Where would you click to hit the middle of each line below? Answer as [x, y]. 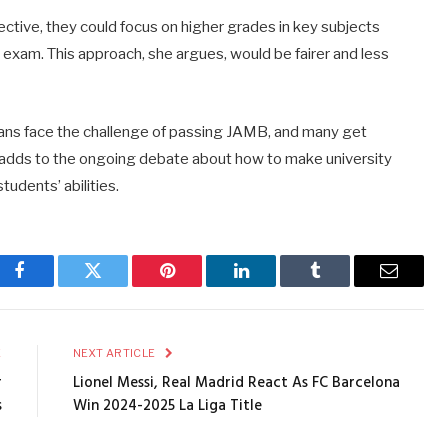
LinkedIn [272, 285]
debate [166, 158]
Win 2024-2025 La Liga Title [167, 405]
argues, [203, 54]
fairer [314, 54]
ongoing [109, 158]
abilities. [92, 185]
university [359, 158]
